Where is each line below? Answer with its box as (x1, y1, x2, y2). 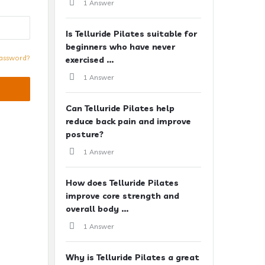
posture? (66, 129, 104, 140)
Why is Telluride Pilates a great (66, 252, 199, 263)
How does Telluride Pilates (66, 177, 179, 188)
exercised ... (66, 54, 114, 65)
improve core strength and (66, 190, 179, 201)
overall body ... (66, 203, 128, 214)
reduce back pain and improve (66, 116, 191, 127)
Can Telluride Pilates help (66, 103, 174, 114)
